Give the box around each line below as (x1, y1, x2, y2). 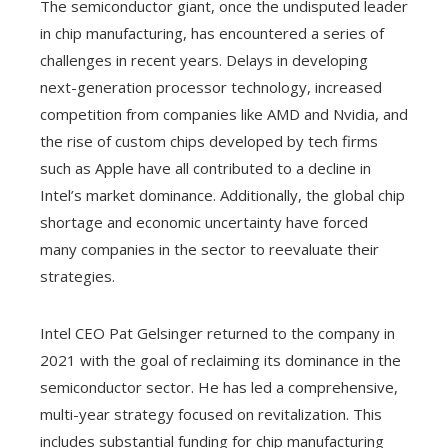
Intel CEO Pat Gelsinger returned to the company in (40, 322, 395, 343)
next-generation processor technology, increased (40, 76, 382, 97)
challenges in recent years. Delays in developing (40, 49, 368, 70)
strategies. (40, 265, 115, 286)
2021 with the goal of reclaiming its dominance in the (40, 349, 401, 370)
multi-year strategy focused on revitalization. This (40, 403, 382, 424)
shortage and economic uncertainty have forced (40, 211, 368, 232)
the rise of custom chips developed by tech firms (40, 130, 378, 151)
